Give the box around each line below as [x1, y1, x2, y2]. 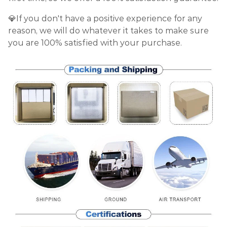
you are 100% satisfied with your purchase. [8, 38, 182, 48]
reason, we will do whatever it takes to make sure [8, 26, 209, 36]
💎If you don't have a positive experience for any [8, 14, 202, 24]
